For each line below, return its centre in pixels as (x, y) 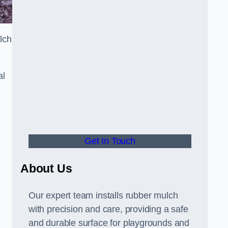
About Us (46, 168)
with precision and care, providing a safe (108, 209)
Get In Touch (110, 141)
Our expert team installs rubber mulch (103, 195)
